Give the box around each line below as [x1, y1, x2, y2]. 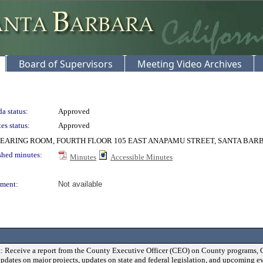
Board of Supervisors [19, 58, 113, 70]
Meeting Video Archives [137, 58, 242, 70]
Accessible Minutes [110, 153, 173, 161]
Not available [58, 180, 102, 188]
